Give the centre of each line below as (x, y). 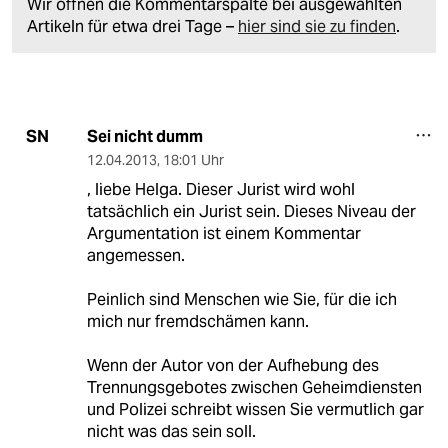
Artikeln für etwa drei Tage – (132, 26)
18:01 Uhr (193, 159)
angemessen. (135, 255)
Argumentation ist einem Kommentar (223, 233)
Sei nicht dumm (144, 136)
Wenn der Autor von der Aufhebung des (232, 365)
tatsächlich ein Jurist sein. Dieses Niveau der (251, 211)
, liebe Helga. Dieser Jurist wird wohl (220, 189)
